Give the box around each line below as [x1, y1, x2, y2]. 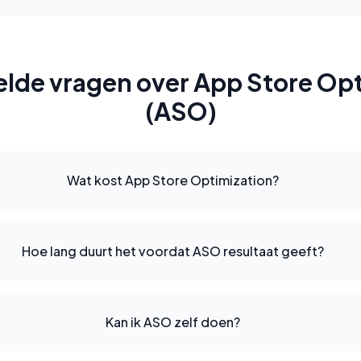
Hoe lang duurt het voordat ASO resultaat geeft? [21, 243, 324, 259]
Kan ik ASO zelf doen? [105, 313, 240, 330]
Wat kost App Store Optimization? [66, 172, 279, 189]
